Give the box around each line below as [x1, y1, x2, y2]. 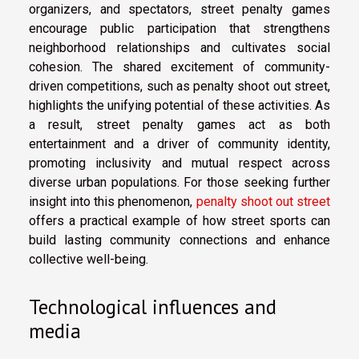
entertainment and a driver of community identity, [29, 136, 330, 152]
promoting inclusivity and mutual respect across [29, 155, 330, 171]
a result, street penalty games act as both [29, 117, 330, 133]
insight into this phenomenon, [29, 194, 196, 210]
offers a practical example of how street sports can [29, 213, 330, 229]
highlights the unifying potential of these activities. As [29, 98, 330, 114]
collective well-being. [29, 252, 148, 268]
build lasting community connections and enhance [29, 232, 330, 248]
